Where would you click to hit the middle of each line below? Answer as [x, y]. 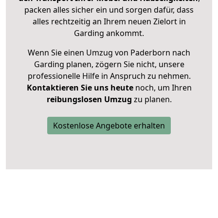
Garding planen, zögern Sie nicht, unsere [109, 64]
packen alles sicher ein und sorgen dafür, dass [109, 9]
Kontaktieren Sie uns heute [80, 87]
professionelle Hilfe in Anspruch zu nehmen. [109, 76]
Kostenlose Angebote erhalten [109, 125]
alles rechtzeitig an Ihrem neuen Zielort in [109, 21]
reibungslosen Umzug [89, 99]
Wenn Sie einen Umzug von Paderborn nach [109, 52]
